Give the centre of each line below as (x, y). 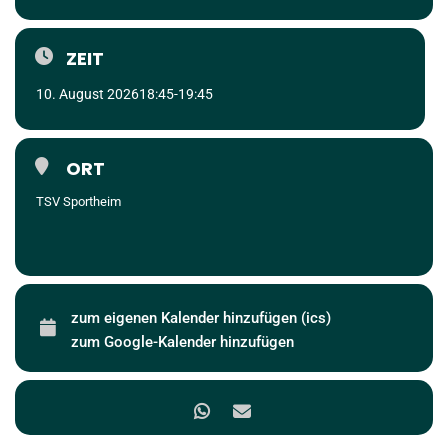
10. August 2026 (87, 94)
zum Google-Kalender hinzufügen (182, 342)
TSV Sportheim (78, 201)
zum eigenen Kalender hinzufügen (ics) (201, 318)
